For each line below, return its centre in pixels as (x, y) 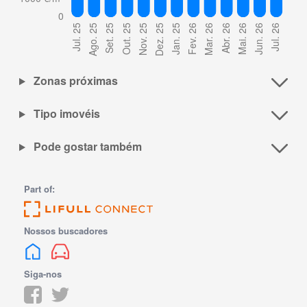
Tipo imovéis (65, 114)
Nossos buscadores (66, 231)
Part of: (40, 189)
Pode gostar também (86, 147)
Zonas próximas (74, 81)
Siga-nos (43, 274)
